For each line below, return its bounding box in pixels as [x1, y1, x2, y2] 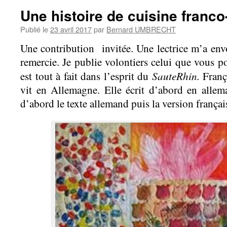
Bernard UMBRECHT [106, 24, 176, 34]
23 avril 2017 [50, 24, 92, 34]
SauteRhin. [148, 68, 203, 83]
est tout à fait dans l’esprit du [20, 69, 148, 83]
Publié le [20, 24, 48, 34]
